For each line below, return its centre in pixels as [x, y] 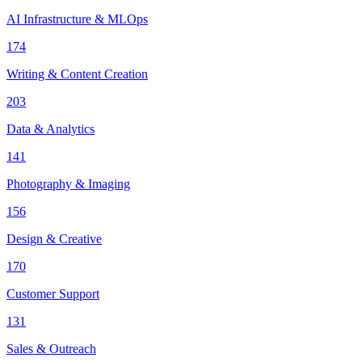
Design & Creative [54, 239]
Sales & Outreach [51, 349]
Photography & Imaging [68, 184]
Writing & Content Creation [77, 74]
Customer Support [53, 294]
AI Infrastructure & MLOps [77, 19]
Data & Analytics [51, 129]
